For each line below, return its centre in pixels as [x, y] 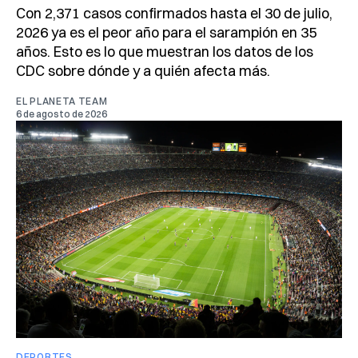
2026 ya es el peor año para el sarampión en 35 [166, 33]
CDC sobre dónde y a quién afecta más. [143, 71]
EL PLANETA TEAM [62, 101]
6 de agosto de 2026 [62, 114]
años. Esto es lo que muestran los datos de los [165, 52]
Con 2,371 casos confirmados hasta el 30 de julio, [174, 14]
